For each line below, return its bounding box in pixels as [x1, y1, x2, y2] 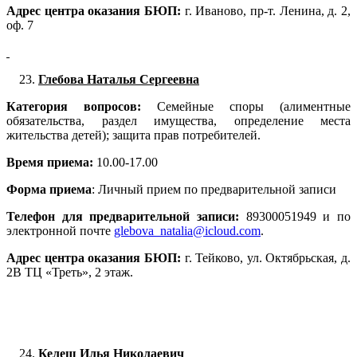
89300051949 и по [239, 210, 351, 224]
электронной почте [6, 224, 114, 238]
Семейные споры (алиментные [157, 100, 351, 114]
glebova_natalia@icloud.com [114, 224, 261, 238]
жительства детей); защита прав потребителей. [6, 128, 261, 143]
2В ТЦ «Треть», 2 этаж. [6, 265, 133, 280]
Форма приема [6, 182, 92, 197]
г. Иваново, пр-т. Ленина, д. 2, [184, 4, 351, 18]
